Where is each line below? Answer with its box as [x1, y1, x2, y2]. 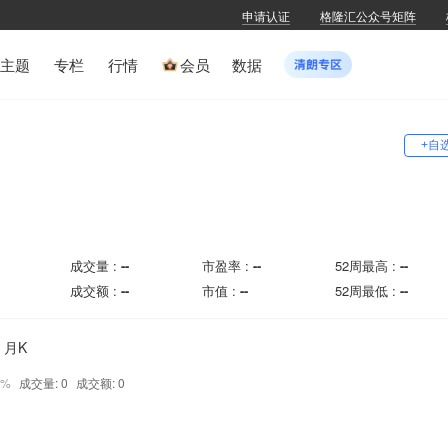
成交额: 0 [76, 374, 125, 391]
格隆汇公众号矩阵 [320, 6, 416, 24]
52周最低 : [335, 280, 401, 300]
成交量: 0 [19, 374, 68, 391]
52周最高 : [335, 255, 401, 275]
